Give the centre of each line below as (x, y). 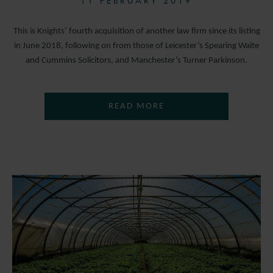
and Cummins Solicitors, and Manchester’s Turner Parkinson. (136, 61)
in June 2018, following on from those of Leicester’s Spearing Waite (136, 46)
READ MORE (136, 107)
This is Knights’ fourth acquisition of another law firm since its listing (136, 32)
